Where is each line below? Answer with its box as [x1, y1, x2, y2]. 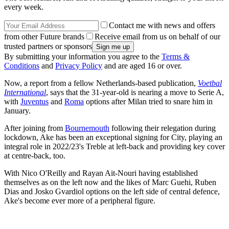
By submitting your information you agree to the [4, 52, 162, 61]
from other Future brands [4, 32, 84, 41]
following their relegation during [109, 124, 216, 133]
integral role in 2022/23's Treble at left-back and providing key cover [4, 142, 225, 151]
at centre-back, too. [4, 151, 65, 161]
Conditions [4, 61, 39, 71]
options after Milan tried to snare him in [84, 97, 213, 106]
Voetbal [198, 79, 222, 88]
